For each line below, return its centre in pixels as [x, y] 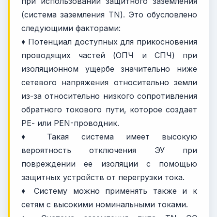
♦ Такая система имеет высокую [109, 136]
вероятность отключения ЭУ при [109, 150]
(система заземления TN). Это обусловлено [109, 14]
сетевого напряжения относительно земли [109, 82]
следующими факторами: [71, 28]
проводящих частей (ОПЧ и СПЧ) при [109, 55]
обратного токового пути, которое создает [109, 109]
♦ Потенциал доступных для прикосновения [109, 41]
